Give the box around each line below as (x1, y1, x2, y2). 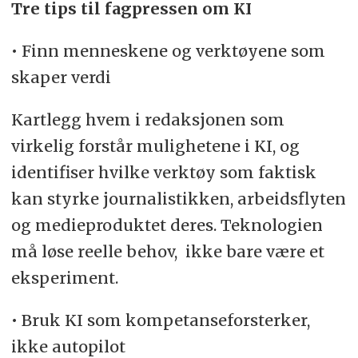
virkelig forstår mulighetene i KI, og (10, 135, 300, 156)
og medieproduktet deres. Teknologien (10, 214, 323, 235)
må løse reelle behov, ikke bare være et (10, 241, 324, 261)
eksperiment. (10, 267, 118, 288)
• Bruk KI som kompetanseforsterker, (10, 309, 310, 330)
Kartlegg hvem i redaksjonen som (10, 109, 284, 129)
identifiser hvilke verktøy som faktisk (10, 161, 316, 182)
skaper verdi (10, 66, 115, 87)
